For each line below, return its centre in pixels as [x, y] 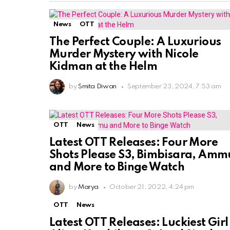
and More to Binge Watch [117, 168]
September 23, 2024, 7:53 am [174, 87]
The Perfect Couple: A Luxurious [135, 42]
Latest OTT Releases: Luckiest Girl [139, 223]
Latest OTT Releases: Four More [133, 143]
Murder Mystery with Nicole [124, 55]
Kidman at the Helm [103, 67]
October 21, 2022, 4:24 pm [152, 187]
